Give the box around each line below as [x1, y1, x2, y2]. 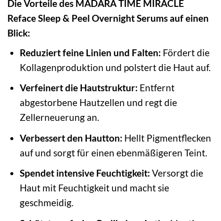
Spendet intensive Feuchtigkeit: [19, 167, 150, 179]
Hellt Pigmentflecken [122, 132, 211, 144]
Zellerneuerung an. [19, 111, 99, 123]
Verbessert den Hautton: [19, 132, 122, 144]
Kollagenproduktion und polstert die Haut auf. [19, 61, 211, 73]
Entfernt [137, 82, 175, 94]
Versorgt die [149, 167, 203, 179]
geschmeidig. [19, 197, 74, 209]
